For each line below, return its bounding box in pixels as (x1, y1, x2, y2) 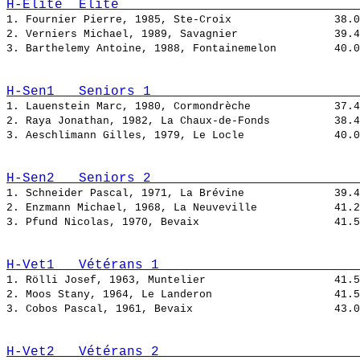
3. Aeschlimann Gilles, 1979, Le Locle (6, 129, 334, 142)
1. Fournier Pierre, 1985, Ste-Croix (6, 14, 334, 27)
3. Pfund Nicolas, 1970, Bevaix (6, 216, 334, 229)
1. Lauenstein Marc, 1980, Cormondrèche (6, 100, 334, 113)
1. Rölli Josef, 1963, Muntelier (6, 274, 334, 287)
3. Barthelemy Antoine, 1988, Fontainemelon (6, 43, 334, 55)
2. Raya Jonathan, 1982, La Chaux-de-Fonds (6, 115, 334, 128)
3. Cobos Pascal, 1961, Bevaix (6, 303, 334, 316)
